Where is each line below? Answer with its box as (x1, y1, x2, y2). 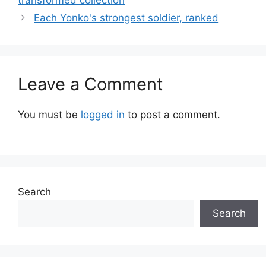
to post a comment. (125, 108, 220, 121)
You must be (18, 108, 81, 121)
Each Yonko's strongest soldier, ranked (34, 11, 219, 24)
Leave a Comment (18, 73, 163, 94)
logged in (81, 108, 125, 121)
